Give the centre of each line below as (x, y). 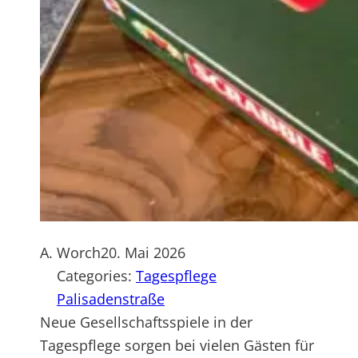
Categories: (96, 276)
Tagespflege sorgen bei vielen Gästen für (177, 346)
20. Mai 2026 (143, 253)
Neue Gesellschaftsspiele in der (146, 322)
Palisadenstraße (111, 299)
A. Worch (70, 253)
